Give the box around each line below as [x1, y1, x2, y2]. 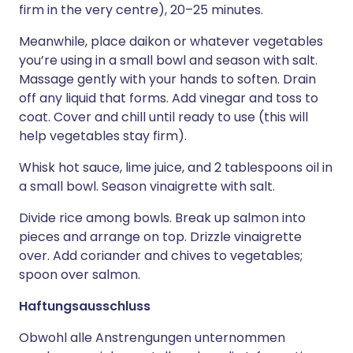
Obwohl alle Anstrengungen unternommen [19, 329, 285, 347]
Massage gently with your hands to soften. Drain [19, 70, 316, 88]
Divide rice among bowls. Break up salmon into [19, 209, 306, 227]
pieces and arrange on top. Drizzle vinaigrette [19, 228, 302, 246]
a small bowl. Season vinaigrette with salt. [19, 177, 275, 195]
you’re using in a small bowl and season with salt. [19, 51, 318, 69]
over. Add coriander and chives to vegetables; [19, 247, 303, 265]
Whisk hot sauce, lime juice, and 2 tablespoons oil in [19, 158, 333, 176]
